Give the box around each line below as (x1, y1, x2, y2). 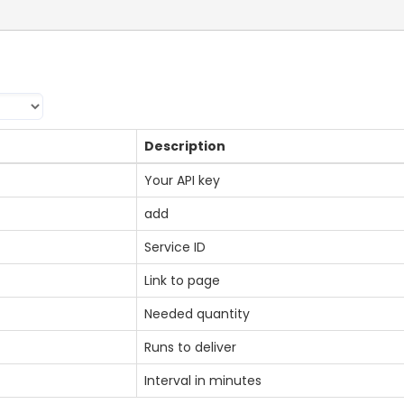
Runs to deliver (144, 338, 236, 356)
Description (144, 137, 225, 155)
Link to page (144, 271, 220, 289)
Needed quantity (144, 305, 250, 323)
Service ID (144, 238, 206, 256)
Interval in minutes (144, 372, 262, 390)
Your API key (144, 171, 220, 189)
